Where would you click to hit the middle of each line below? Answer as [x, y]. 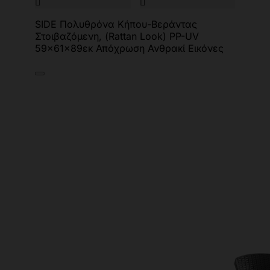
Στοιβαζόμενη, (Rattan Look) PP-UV [117, 36]
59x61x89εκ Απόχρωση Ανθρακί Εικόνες [129, 48]
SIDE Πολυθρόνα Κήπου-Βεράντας [116, 24]
